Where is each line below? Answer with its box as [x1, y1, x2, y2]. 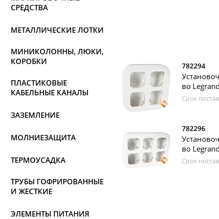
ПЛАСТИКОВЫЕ [11, 78, 67, 88]
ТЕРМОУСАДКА [11, 155, 66, 165]
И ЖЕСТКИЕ [11, 186, 52, 196]
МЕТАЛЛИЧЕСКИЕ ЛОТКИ [11, 25, 104, 35]
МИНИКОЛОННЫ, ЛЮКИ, [11, 46, 104, 56]
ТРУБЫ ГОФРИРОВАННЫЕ [11, 176, 104, 186]
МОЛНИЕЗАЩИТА [11, 132, 76, 142]
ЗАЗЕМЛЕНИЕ [11, 110, 60, 120]
